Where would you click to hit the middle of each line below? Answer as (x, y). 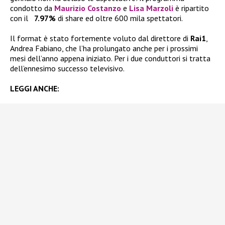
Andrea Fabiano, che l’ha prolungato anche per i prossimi (104, 48)
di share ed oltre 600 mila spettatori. (119, 18)
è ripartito (192, 8)
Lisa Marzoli (151, 8)
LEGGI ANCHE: (36, 88)
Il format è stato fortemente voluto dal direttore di (100, 38)
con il (21, 18)
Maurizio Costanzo (88, 8)
